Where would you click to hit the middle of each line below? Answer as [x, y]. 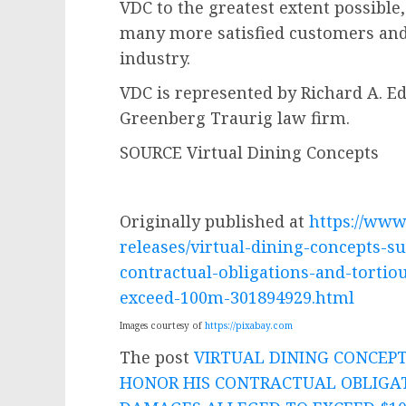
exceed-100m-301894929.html [237, 297]
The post [157, 357]
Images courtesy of [162, 325]
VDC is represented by [210, 92]
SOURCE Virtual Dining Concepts [249, 152]
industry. [157, 58]
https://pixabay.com [249, 325]
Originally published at [214, 221]
